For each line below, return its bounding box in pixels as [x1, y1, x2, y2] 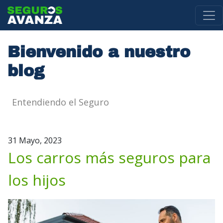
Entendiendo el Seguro [12, 96, 109, 108]
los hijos [8, 170, 66, 190]
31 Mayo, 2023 [8, 135, 62, 146]
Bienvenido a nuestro [7, 43, 190, 61]
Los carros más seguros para [8, 147, 211, 168]
